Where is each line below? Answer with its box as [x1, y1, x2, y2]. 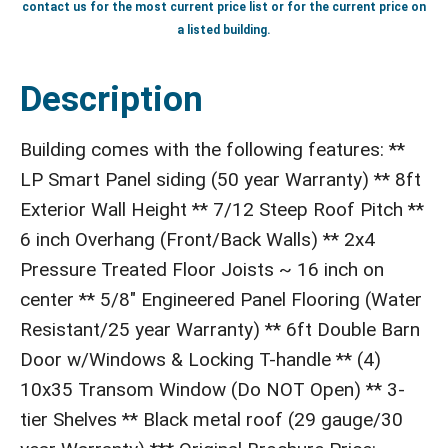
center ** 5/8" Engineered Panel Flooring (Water [20, 288, 422, 311]
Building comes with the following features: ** [20, 138, 405, 161]
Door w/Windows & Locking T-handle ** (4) [20, 348, 381, 371]
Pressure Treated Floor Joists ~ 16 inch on [20, 258, 384, 281]
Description [20, 79, 203, 120]
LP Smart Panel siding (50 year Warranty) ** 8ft [20, 168, 421, 191]
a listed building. [177, 23, 271, 37]
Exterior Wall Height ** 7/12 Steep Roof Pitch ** [20, 198, 424, 221]
